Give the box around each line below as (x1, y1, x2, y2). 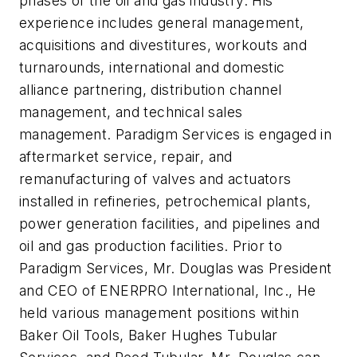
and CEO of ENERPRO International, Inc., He (19, 282, 316, 300)
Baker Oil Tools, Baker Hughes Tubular (19, 327, 278, 344)
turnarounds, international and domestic (19, 59, 285, 76)
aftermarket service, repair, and (19, 148, 233, 166)
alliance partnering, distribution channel (19, 81, 282, 99)
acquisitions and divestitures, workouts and (19, 37, 308, 54)
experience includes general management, (19, 14, 304, 32)
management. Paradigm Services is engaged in (19, 126, 332, 143)
